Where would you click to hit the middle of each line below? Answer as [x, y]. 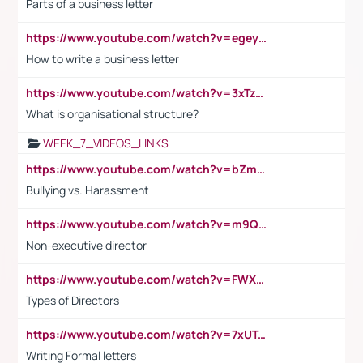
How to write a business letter [102, 58]
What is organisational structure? [112, 113]
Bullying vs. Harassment [88, 190]
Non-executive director [86, 245]
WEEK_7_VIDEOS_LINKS [106, 143]
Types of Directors [73, 300]
